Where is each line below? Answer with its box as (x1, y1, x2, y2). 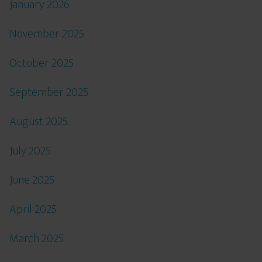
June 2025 (9, 170, 54, 190)
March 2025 (9, 229, 64, 249)
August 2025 (9, 112, 68, 132)
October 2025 (9, 53, 74, 73)
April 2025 (9, 199, 57, 219)
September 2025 (9, 82, 88, 102)
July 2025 (9, 141, 51, 161)
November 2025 (9, 24, 84, 44)
